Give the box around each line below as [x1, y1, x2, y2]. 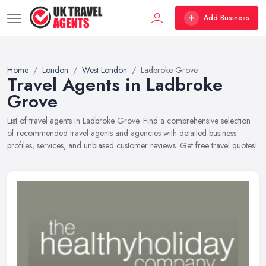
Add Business [204, 12, 249, 23]
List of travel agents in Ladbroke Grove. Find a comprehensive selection [7, 115, 251, 126]
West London [82, 64, 127, 76]
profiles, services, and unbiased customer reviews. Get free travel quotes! [7, 140, 258, 151]
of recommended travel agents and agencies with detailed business [7, 127, 236, 139]
